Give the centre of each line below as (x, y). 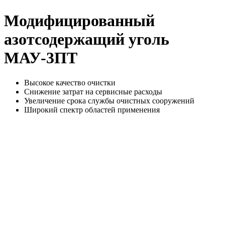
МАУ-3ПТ (41, 58)
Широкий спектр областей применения (92, 109)
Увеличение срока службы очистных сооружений (109, 100)
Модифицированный (79, 21)
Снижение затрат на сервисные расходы (93, 91)
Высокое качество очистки (70, 82)
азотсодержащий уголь (87, 39)
